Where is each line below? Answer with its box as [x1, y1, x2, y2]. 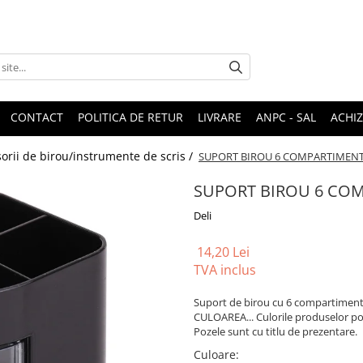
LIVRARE [198, 109, 241, 126]
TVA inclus [194, 261, 256, 280]
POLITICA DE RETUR [78, 109, 183, 126]
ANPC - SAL [256, 109, 316, 126]
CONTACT [11, 109, 63, 126]
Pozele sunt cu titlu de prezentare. [194, 324, 357, 340]
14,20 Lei [197, 243, 250, 262]
